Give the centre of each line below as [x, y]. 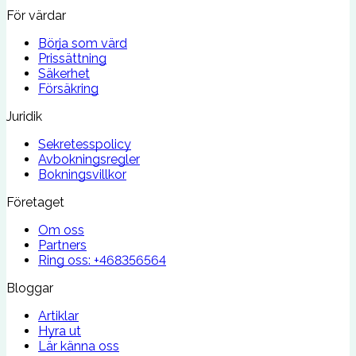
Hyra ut [60, 331]
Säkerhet [64, 73]
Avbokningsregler [89, 159]
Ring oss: [64, 260]
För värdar [36, 15]
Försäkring [68, 88]
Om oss [61, 230]
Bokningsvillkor [82, 174]
